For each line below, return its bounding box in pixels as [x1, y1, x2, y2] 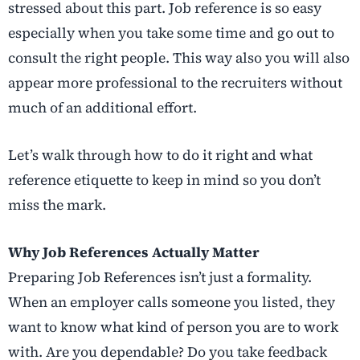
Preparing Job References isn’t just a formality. [8, 268, 312, 288]
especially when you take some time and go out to [8, 23, 334, 43]
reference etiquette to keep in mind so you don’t [8, 170, 321, 190]
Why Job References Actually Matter [8, 243, 260, 263]
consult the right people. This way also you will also [8, 48, 350, 68]
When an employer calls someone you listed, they [8, 292, 335, 313]
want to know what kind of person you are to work [8, 317, 338, 337]
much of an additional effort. [8, 98, 197, 118]
